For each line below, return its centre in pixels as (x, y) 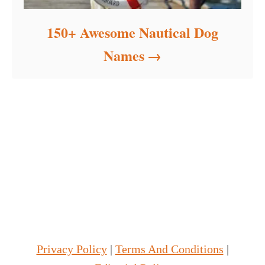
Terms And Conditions (169, 249)
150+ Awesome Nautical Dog (132, 32)
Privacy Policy (72, 249)
